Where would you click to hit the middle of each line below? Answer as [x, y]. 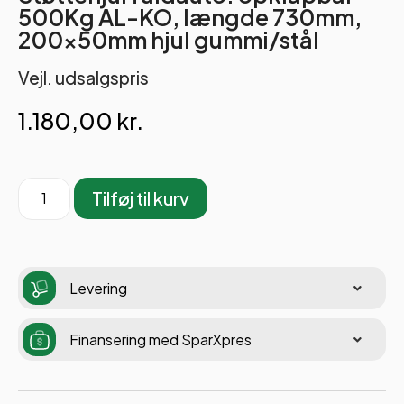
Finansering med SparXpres [161, 339]
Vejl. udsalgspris [83, 77]
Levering [98, 288]
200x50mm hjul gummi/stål [169, 39]
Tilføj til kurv [141, 198]
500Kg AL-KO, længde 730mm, [190, 17]
